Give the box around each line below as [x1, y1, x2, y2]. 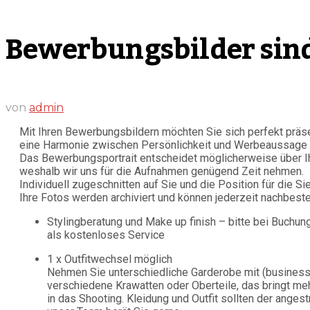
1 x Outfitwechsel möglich [47, 253, 172, 266]
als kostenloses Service [47, 228, 165, 242]
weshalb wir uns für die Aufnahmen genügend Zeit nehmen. [19, 165, 304, 179]
